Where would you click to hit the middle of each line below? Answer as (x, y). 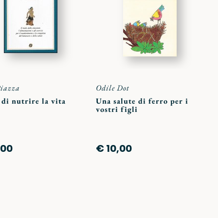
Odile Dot (112, 88)
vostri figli (117, 109)
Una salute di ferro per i (142, 101)
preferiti (84, 8)
